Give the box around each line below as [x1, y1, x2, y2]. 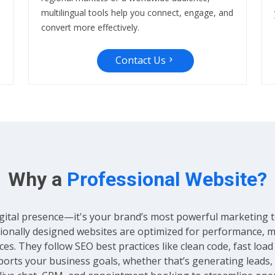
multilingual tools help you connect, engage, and [41, 7, 233, 19]
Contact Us [115, 53, 166, 68]
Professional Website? [62, 168, 267, 192]
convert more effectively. [41, 21, 139, 34]
